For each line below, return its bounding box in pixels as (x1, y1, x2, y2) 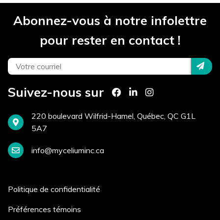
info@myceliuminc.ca (31, 145, 104, 155)
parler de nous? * (47, 75, 106, 85)
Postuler (59, 117, 88, 126)
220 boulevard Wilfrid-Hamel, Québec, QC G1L (31, 111, 195, 121)
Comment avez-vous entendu (47, 62, 152, 73)
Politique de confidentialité (8, 184, 100, 194)
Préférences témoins (8, 204, 81, 214)
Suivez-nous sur (8, 84, 104, 100)
